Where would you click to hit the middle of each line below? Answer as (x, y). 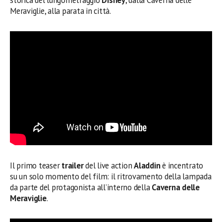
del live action (109, 165)
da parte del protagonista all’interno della (81, 187)
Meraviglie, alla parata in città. (60, 11)
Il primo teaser (36, 165)
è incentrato (182, 165)
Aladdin (147, 165)
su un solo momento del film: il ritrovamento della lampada (111, 176)
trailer (73, 165)
